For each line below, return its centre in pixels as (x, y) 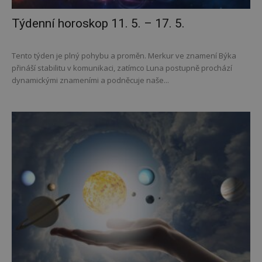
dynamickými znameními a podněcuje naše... (90, 80)
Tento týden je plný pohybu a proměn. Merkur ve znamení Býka (124, 55)
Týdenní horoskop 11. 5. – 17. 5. (98, 23)
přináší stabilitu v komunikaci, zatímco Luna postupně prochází (122, 68)
